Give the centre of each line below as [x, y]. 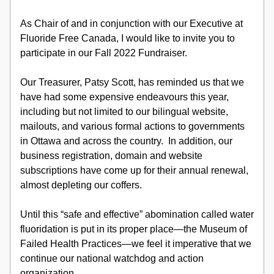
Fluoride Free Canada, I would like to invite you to [128, 38]
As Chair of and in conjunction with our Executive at [131, 24]
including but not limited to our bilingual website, [124, 112]
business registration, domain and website [111, 156]
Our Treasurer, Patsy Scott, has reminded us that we [132, 82]
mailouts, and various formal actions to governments [132, 126]
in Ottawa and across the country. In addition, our [126, 141]
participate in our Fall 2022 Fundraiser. [104, 53]
